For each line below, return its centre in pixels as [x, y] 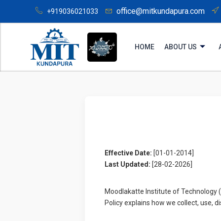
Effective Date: [128, 153]
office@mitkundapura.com [161, 11]
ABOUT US [181, 47]
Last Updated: [128, 164]
